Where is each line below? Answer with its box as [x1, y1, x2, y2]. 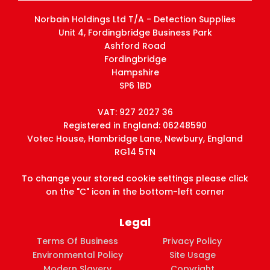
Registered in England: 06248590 [63, 119, 207, 131]
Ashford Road [104, 39, 166, 52]
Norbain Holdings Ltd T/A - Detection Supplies [34, 13, 236, 25]
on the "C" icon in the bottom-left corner [45, 185, 225, 198]
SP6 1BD [119, 79, 151, 92]
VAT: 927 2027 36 [97, 105, 173, 118]
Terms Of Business [37, 234, 119, 247]
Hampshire [111, 66, 159, 78]
